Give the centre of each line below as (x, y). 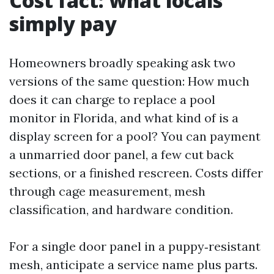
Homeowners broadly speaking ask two (122, 63)
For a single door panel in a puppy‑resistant (135, 246)
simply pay (63, 24)
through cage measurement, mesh (107, 191)
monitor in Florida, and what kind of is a (124, 118)
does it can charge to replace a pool (112, 99)
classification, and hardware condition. (121, 209)
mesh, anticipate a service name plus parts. (133, 265)
